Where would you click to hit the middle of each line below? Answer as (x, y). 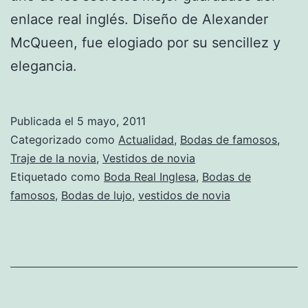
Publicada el (44, 121)
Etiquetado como (57, 176)
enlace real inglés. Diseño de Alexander (139, 19)
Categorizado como (64, 139)
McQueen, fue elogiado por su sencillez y (145, 42)
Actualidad (146, 139)
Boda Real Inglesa (150, 176)
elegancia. (44, 66)
